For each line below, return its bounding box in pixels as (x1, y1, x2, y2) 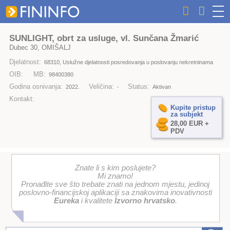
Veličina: (88, 83, 114, 91)
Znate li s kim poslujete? (75, 164, 156, 172)
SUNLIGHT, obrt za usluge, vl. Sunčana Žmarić (9, 33, 199, 43)
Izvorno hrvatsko (114, 197, 175, 205)
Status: (128, 83, 150, 91)
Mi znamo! (98, 172, 133, 181)
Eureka (53, 197, 79, 205)
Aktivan (152, 84, 171, 90)
